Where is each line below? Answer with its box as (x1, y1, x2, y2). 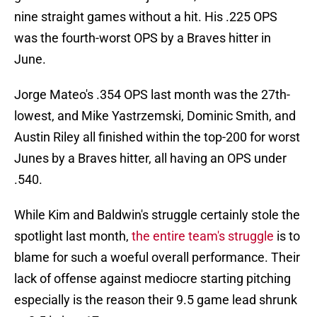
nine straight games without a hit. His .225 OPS (14, 9, 277, 25)
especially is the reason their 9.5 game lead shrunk (14, 292, 297, 308)
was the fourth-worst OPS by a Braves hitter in (14, 30, 271, 46)
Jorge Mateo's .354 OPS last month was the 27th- (14, 87, 290, 103)
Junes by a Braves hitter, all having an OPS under (14, 151, 287, 166)
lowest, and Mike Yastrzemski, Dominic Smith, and (14, 108, 296, 124)
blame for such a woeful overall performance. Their (14, 250, 300, 265)
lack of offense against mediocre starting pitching (14, 271, 291, 287)
